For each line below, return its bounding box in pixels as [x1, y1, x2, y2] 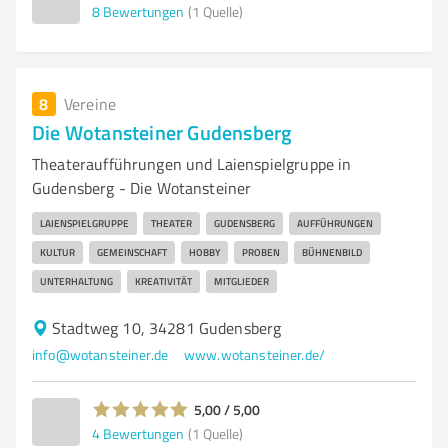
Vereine [64, 93, 117, 115]
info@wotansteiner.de [32, 345, 168, 364]
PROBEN [242, 245, 280, 259]
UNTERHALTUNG [40, 274, 113, 288]
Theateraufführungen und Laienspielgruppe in [32, 153, 352, 175]
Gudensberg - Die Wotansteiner [32, 177, 252, 199]
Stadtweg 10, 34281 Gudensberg [52, 317, 282, 339]
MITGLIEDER [214, 274, 269, 288]
